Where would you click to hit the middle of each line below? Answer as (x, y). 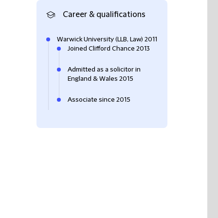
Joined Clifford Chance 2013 (109, 49)
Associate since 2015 (99, 100)
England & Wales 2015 (100, 79)
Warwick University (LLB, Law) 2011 (107, 39)
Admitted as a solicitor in (104, 70)
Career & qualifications (103, 15)
